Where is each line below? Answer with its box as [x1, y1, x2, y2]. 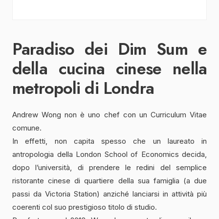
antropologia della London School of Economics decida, [12, 150, 207, 159]
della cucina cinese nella [12, 57, 207, 81]
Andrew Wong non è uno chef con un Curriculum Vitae [12, 110, 207, 120]
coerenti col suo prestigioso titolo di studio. [12, 202, 157, 212]
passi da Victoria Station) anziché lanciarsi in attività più [12, 189, 207, 199]
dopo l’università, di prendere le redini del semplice [12, 163, 207, 173]
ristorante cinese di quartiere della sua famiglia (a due [12, 176, 207, 186]
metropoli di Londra [12, 76, 154, 101]
